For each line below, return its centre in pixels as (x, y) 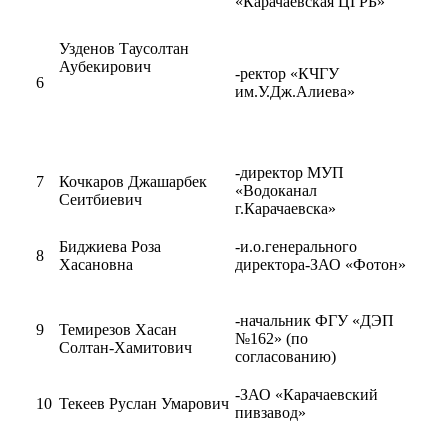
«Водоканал (276, 190)
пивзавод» (270, 412)
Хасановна (96, 264)
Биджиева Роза (110, 246)
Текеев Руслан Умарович (144, 403)
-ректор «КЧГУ (287, 73)
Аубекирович (105, 66)
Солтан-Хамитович (125, 347)
